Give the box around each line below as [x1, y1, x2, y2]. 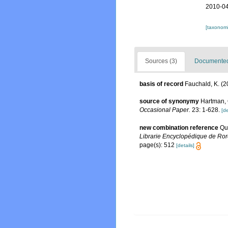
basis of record [139, 80, 183, 88]
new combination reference [139, 124, 218, 132]
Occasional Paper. [139, 106, 190, 113]
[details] [176, 142, 194, 149]
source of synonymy [139, 98, 199, 105]
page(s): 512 [139, 141, 176, 149]
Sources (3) [145, 58, 177, 65]
